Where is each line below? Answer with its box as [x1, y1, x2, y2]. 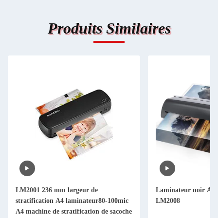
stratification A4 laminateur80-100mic [16, 197, 128, 204]
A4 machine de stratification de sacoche [16, 208, 132, 215]
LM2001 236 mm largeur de [16, 186, 98, 194]
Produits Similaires [47, 19, 171, 37]
